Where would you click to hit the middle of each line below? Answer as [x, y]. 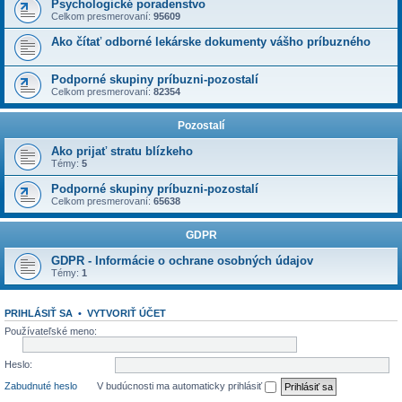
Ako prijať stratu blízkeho [122, 151]
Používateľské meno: [51, 331]
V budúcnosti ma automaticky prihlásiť [181, 385]
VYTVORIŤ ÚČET [127, 313]
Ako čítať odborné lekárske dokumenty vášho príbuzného [211, 42]
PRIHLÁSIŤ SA [39, 313]
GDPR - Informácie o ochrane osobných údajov [182, 261]
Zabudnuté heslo [41, 385]
